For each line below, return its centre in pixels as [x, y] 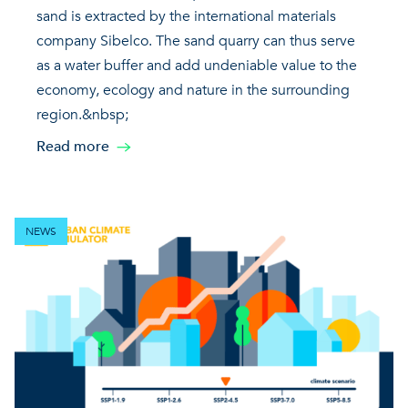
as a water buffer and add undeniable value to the [197, 66]
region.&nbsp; [82, 115]
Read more [73, 147]
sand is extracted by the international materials [186, 17]
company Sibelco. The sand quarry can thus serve [196, 41]
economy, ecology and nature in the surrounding [193, 91]
